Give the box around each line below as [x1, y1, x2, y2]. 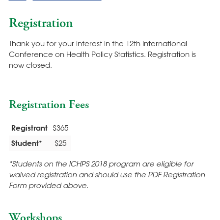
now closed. [8, 60, 52, 70]
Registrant [11, 123, 48, 133]
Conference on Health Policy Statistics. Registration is [8, 50, 196, 59]
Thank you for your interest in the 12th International [8, 39, 187, 48]
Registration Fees [8, 97, 89, 113]
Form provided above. [8, 180, 88, 190]
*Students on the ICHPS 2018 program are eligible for [8, 159, 193, 168]
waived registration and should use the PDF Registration [8, 169, 205, 179]
